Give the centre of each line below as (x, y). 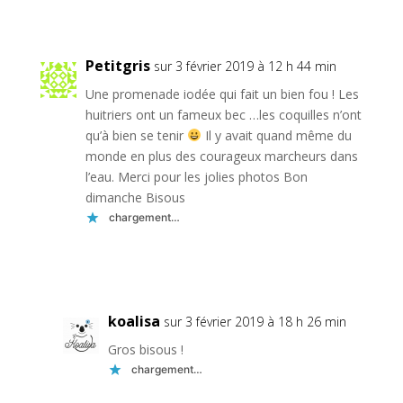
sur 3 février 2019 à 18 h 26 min (255, 321)
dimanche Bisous (135, 197)
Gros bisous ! (145, 349)
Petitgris (117, 65)
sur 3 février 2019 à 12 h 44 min (245, 66)
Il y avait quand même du (276, 135)
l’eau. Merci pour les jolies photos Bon (196, 176)
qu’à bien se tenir (136, 135)
